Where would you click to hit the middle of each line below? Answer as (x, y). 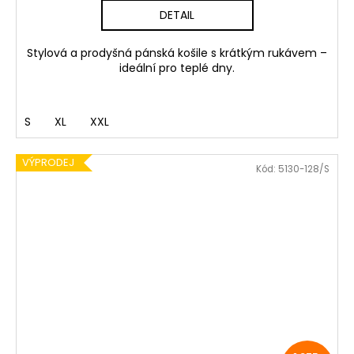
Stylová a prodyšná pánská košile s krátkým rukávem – (177, 53)
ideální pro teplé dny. (177, 68)
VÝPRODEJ (48, 162)
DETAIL (177, 15)
